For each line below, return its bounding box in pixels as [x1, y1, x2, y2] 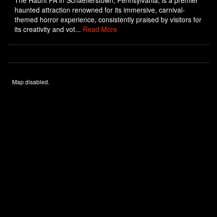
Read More [83, 24, 117, 34]
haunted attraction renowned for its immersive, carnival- [15, 5, 185, 15]
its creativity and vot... [15, 24, 83, 34]
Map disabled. [12, 77, 49, 86]
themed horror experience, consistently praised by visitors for [15, 15, 201, 24]
